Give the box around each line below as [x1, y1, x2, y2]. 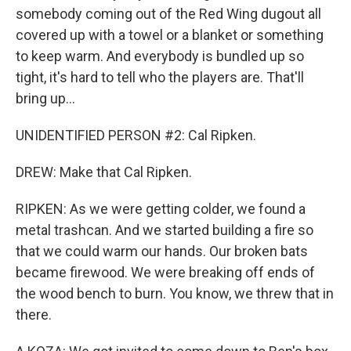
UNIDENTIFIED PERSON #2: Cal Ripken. [16, 127, 256, 143]
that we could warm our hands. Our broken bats [16, 243, 308, 259]
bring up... [16, 90, 75, 107]
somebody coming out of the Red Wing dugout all [16, 5, 321, 22]
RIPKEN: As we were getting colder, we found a [16, 201, 306, 217]
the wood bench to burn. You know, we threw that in [16, 285, 334, 302]
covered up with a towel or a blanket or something [16, 27, 324, 43]
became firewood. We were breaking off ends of [16, 264, 315, 280]
